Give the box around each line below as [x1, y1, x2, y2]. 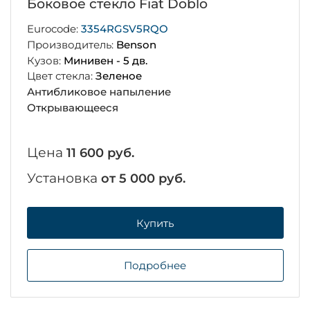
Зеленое [95, 69, 142, 83]
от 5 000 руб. [100, 170, 185, 186]
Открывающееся [26, 100, 118, 114]
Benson [116, 37, 156, 51]
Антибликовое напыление [26, 85, 171, 99]
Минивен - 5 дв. [63, 53, 147, 67]
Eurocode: [26, 22, 81, 36]
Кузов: [26, 53, 64, 67]
